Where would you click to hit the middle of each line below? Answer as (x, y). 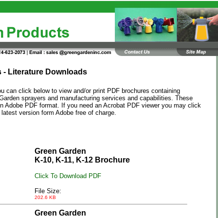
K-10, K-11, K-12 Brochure (82, 160)
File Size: (48, 191)
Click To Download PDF (68, 176)
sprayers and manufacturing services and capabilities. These (107, 98)
